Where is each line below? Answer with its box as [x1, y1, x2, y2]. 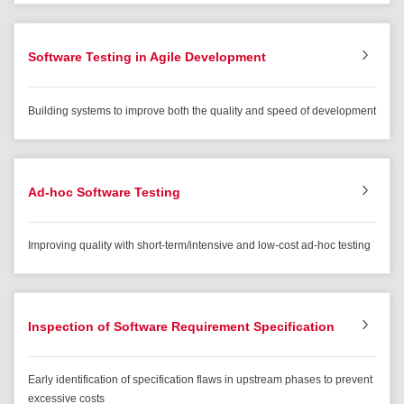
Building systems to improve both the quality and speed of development [28, 104, 376, 117]
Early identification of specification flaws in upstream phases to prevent [28, 373, 372, 387]
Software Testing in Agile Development [28, 50, 266, 65]
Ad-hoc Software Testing [28, 184, 180, 199]
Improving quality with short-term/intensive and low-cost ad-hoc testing [28, 239, 371, 252]
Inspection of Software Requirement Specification [28, 319, 335, 335]
